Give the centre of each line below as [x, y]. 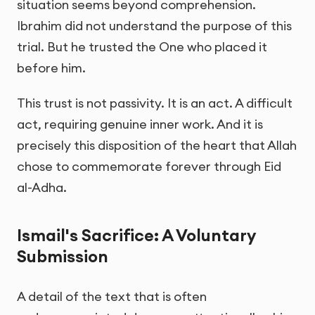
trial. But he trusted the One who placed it [142, 47]
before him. [51, 68]
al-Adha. [42, 187]
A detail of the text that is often [112, 297]
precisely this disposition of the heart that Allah [157, 145]
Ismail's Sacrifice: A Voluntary [136, 235]
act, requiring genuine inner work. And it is [140, 124]
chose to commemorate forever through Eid [149, 166]
